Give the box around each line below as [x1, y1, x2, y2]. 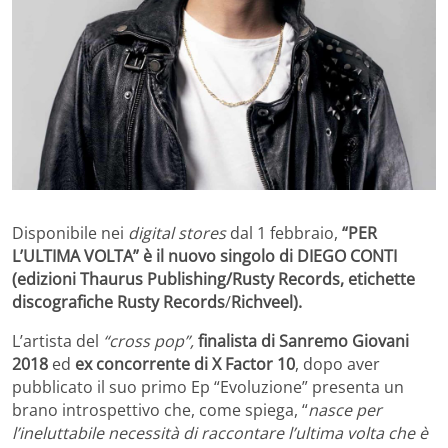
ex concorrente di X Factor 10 [75, 352, 295, 375]
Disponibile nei [12, 221, 128, 244]
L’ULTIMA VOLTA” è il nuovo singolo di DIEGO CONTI [12, 244, 397, 267]
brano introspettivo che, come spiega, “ [12, 398, 308, 421]
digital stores [128, 221, 226, 244]
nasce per [308, 398, 382, 421]
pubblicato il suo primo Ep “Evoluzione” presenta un [12, 375, 404, 398]
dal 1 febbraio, [226, 221, 342, 244]
